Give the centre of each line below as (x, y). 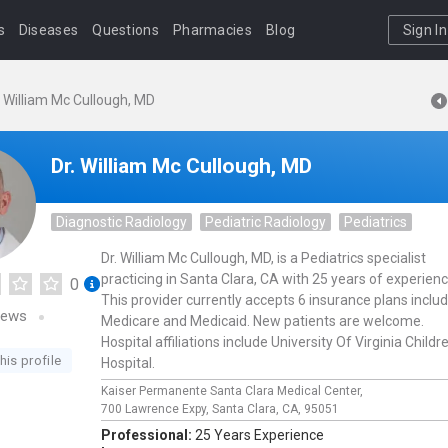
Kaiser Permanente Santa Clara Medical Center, (233, 391)
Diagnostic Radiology (121, 222)
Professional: (148, 435)
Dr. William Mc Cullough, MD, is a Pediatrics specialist (263, 258)
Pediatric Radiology (265, 222)
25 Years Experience (259, 435)
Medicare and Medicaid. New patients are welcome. (262, 321)
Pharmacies (212, 30)
